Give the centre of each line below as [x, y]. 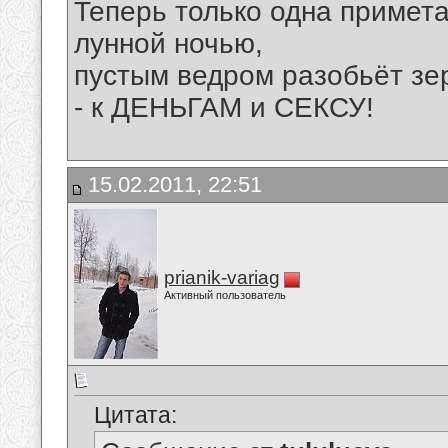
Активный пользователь [225, 295]
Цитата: [135, 415]
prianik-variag [222, 277]
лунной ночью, [168, 44]
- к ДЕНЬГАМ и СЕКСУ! [224, 108]
